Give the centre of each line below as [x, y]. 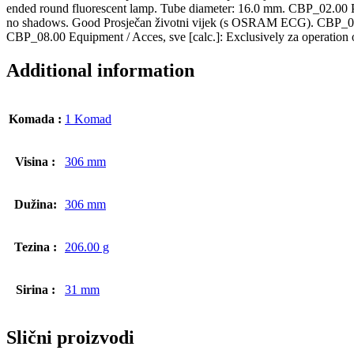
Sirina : [35, 289]
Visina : [35, 161]
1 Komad [88, 119]
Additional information [100, 70]
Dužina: [35, 204]
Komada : [35, 119]
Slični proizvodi [70, 338]
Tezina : [35, 247]
